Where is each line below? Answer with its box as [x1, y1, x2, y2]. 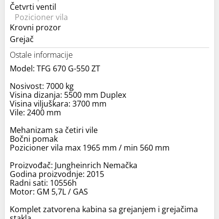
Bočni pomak [10, 133, 58, 144]
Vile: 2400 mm [10, 107, 61, 118]
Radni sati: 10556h [10, 177, 77, 188]
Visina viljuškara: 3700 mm [10, 98, 107, 109]
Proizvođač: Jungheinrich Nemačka [10, 159, 137, 171]
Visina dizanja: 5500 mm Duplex [10, 89, 126, 100]
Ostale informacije [10, 49, 73, 60]
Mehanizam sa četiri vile [10, 124, 98, 135]
